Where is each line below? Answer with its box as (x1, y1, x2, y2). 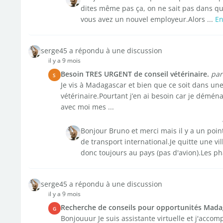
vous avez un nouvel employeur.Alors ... (80, 14, 215, 24)
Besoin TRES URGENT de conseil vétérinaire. (60, 69, 209, 79)
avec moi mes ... (60, 102, 114, 111)
